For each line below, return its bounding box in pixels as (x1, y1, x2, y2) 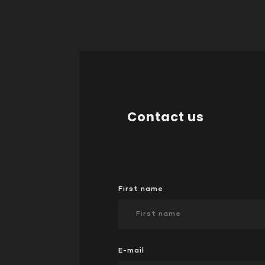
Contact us (127, 108, 205, 125)
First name (118, 183, 164, 194)
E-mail (118, 245, 145, 256)
